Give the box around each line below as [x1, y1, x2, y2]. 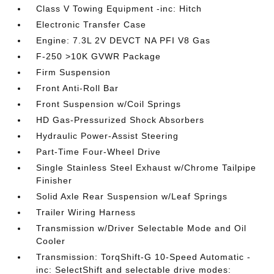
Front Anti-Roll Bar [36, 83, 119, 93]
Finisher [36, 176, 73, 185]
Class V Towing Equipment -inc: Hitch [36, 4, 202, 13]
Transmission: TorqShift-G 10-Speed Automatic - [36, 252, 251, 262]
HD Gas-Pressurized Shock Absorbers [36, 115, 205, 125]
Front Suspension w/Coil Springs [36, 99, 182, 109]
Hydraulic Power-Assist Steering [36, 131, 179, 141]
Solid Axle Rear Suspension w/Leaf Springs [36, 191, 228, 201]
